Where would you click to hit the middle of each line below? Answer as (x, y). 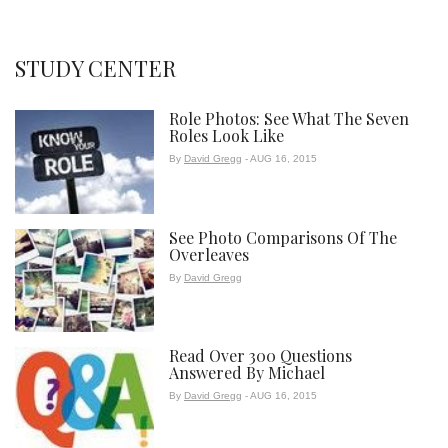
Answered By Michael (246, 373)
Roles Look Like (226, 136)
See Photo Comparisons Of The (282, 237)
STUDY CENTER (95, 68)
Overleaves (208, 254)
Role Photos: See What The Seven (288, 119)
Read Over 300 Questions (260, 356)
